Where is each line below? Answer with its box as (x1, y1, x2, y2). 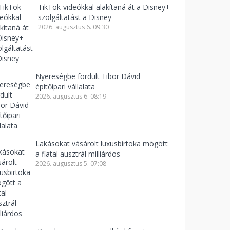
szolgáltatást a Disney (38, 12, 111, 22)
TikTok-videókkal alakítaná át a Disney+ (38, 2, 170, 12)
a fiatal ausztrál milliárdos (35, 149, 120, 159)
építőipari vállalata (35, 82, 95, 91)
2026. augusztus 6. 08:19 (35, 92, 106, 101)
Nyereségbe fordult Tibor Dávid (35, 71, 140, 81)
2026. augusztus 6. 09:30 (38, 23, 109, 31)
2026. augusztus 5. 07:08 (35, 159, 106, 168)
